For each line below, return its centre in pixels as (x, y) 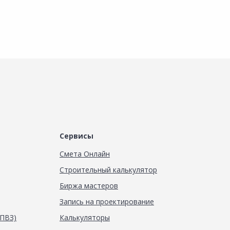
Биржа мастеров (89, 186)
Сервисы (76, 136)
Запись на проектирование (107, 202)
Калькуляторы (84, 217)
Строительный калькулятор (108, 170)
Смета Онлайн (84, 154)
